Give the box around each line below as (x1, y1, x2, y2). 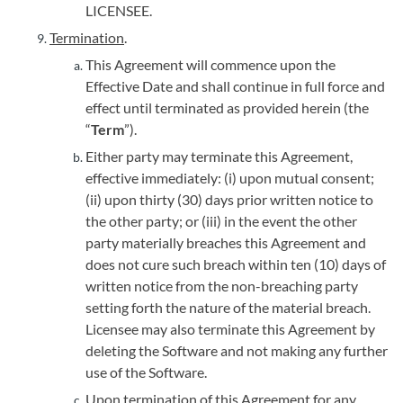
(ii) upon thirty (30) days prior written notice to (85, 191, 373, 208)
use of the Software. (85, 363, 207, 381)
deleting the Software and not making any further (85, 342, 388, 359)
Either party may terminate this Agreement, (85, 148, 353, 165)
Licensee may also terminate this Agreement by (85, 320, 375, 337)
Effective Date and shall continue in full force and (85, 77, 385, 94)
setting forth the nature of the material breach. (85, 299, 371, 316)
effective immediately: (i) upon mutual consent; (85, 169, 374, 186)
